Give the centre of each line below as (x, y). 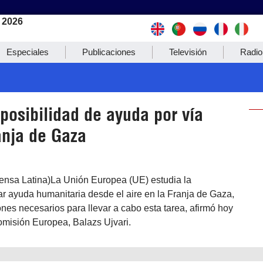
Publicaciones (109, 52)
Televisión (188, 52)
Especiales (28, 52)
